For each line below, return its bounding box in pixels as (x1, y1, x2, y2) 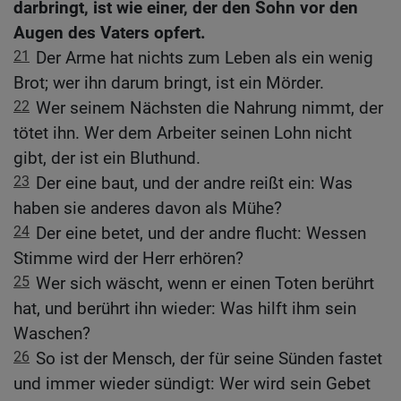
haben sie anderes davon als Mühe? (13, 197, 282, 218)
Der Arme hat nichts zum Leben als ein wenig (36, 47, 373, 68)
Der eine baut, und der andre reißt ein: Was (36, 172, 353, 193)
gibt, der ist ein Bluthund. (13, 147, 200, 168)
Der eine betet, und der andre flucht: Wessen (36, 222, 366, 243)
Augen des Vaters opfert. (13, 21, 206, 43)
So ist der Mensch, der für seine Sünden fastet (36, 347, 382, 369)
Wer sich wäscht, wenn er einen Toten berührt (36, 272, 374, 294)
